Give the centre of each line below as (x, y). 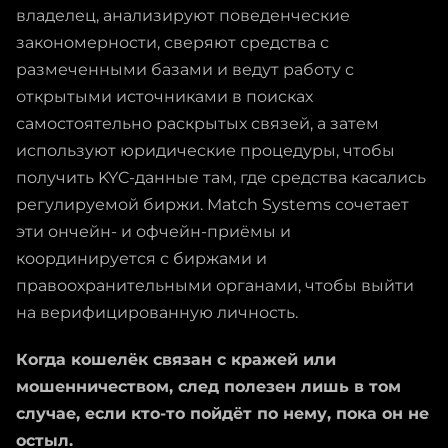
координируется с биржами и (141, 258)
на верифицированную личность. (157, 312)
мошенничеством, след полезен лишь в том (208, 386)
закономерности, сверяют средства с (172, 42)
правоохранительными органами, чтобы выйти (215, 285)
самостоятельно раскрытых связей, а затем (197, 123)
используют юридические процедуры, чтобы (205, 150)
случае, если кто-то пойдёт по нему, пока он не (222, 413)
